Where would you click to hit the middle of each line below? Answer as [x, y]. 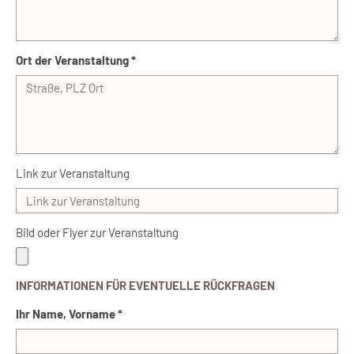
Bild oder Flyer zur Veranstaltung [97, 233]
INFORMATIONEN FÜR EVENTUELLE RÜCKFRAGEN [145, 286]
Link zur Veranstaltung [73, 173]
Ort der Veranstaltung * [76, 60]
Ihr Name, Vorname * [69, 314]
